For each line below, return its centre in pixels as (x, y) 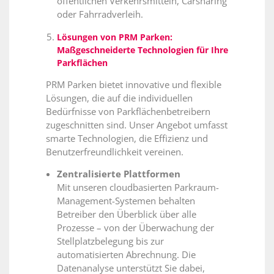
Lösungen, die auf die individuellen (119, 98)
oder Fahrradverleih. (100, 14)
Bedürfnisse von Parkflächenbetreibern (128, 111)
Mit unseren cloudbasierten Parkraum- (138, 187)
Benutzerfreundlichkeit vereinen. (115, 151)
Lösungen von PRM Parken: (115, 37)
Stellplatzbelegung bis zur (110, 241)
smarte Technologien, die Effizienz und (127, 138)
